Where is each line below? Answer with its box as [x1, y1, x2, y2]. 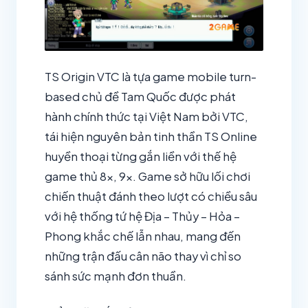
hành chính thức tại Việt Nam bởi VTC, [45, 109, 248, 124]
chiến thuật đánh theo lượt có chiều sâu [45, 189, 257, 204]
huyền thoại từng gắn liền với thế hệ [45, 149, 236, 164]
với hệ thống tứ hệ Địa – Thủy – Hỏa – [45, 209, 240, 224]
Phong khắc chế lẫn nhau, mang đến [45, 229, 241, 244]
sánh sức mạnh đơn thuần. [45, 269, 186, 284]
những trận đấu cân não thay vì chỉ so [45, 249, 241, 264]
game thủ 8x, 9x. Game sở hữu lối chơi [45, 169, 250, 184]
